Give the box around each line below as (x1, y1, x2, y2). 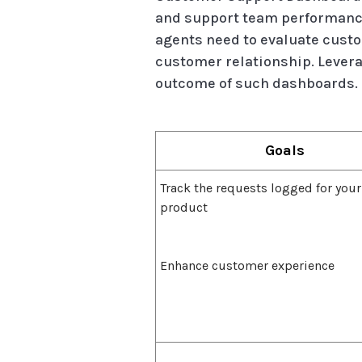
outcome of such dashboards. (155, 74, 358, 92)
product (160, 199, 208, 215)
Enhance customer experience (160, 257, 335, 273)
